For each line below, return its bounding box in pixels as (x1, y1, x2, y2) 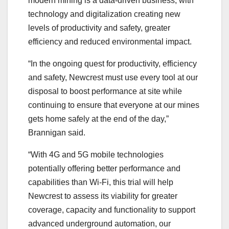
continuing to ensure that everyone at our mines (28, 100, 199, 109)
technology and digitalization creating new (28, 9, 180, 18)
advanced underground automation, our (28, 219, 171, 228)
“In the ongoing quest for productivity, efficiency (28, 59, 197, 68)
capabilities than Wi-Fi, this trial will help (28, 177, 173, 187)
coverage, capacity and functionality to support (28, 205, 195, 214)
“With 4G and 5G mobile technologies (28, 150, 164, 159)
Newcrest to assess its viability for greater (28, 191, 177, 200)
